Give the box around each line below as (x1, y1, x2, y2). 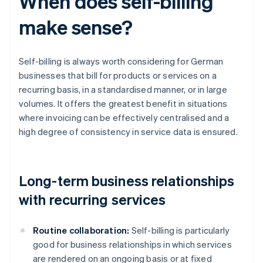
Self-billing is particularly (129, 224, 230, 237)
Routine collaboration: (33, 224, 130, 237)
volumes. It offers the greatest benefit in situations (19, 97, 228, 110)
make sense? (19, 14, 133, 40)
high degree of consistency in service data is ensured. (19, 126, 238, 138)
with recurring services (19, 190, 166, 209)
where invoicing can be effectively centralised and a (19, 112, 230, 124)
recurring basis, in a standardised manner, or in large (19, 83, 227, 96)
